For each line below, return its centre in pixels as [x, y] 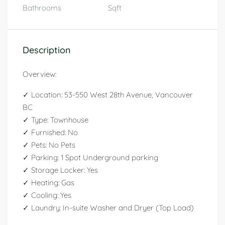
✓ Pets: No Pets [49, 145]
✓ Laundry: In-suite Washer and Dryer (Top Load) [108, 208]
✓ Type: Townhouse [55, 120]
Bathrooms [42, 8]
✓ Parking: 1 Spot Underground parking [90, 157]
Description [47, 50]
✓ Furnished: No [50, 132]
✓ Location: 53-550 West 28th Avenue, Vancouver [108, 95]
